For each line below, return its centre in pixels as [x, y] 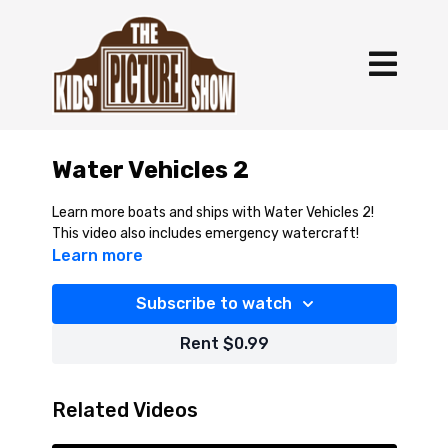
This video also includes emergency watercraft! [205, 233]
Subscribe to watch [214, 303]
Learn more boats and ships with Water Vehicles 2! [212, 212]
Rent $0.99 [224, 343]
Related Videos [124, 410]
